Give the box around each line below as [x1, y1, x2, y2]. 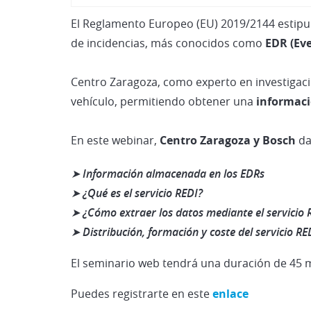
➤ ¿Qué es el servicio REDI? [71, 185, 203, 201]
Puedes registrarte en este [71, 285, 212, 301]
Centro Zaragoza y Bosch [160, 132, 299, 148]
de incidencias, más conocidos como [71, 35, 265, 51]
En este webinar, [71, 132, 160, 148]
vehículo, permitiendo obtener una [71, 93, 256, 109]
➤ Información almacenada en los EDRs [71, 165, 264, 181]
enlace [212, 285, 249, 301]
